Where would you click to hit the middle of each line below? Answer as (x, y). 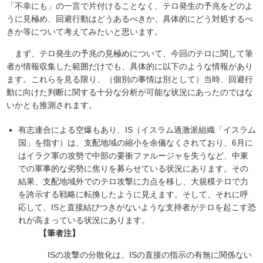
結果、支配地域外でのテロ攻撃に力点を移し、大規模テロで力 (134, 182)
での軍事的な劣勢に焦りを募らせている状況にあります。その (134, 169)
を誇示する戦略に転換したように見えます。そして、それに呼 (134, 195)
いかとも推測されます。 (52, 105)
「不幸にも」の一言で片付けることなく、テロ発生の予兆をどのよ (130, 6)
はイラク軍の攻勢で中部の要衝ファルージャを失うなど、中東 (134, 156)
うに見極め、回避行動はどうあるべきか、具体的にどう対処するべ (130, 19)
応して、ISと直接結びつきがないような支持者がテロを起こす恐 (137, 208)
